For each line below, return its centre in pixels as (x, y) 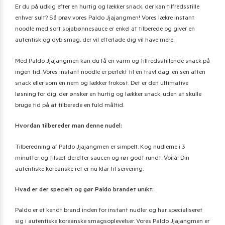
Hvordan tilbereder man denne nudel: (69, 127)
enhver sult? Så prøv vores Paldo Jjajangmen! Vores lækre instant (105, 19)
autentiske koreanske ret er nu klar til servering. (79, 170)
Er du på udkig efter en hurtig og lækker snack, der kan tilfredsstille (107, 8)
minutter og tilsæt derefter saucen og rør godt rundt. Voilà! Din (102, 158)
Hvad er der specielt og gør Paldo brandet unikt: (84, 190)
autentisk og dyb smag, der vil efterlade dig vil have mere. (95, 41)
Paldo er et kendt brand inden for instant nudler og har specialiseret (109, 211)
